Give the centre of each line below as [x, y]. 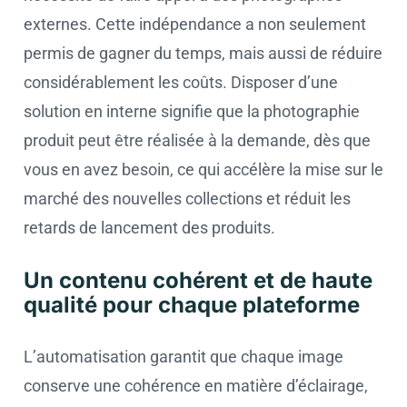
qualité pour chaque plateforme [192, 305]
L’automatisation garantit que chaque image [184, 357]
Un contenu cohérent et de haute [198, 280]
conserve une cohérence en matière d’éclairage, [196, 386]
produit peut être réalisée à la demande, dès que [197, 140]
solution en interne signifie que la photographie [192, 111]
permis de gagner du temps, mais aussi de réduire [203, 53]
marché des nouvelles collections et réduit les [187, 199]
